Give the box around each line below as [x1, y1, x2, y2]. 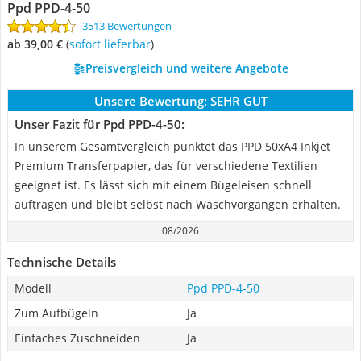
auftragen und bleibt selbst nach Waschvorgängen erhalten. [15, 197, 341, 212]
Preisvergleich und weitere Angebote [85, 60, 288, 76]
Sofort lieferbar [75, 36, 151, 52]
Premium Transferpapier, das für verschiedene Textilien [15, 158, 317, 173]
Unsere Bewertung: [93, 93, 207, 109]
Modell [15, 280, 52, 296]
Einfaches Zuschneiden [15, 330, 140, 346]
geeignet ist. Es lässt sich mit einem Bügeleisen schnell [15, 177, 312, 193]
